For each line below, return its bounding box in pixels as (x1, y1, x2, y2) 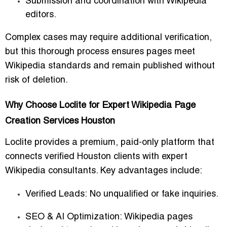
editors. (25, 10, 56, 19)
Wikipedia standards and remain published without (5, 61, 215, 70)
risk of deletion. (5, 75, 68, 85)
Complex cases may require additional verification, (5, 33, 212, 42)
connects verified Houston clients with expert (5, 152, 187, 161)
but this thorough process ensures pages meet (5, 47, 195, 56)
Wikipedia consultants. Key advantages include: (5, 166, 202, 175)
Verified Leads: (25, 190, 87, 199)
